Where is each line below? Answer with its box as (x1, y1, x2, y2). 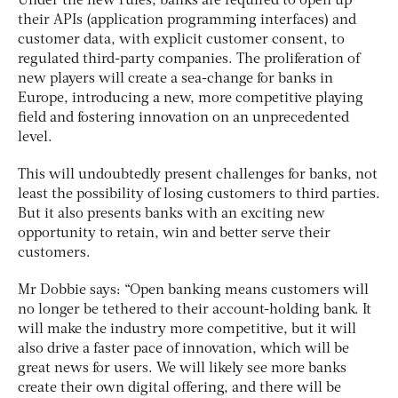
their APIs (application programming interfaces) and (18, 12, 356, 28)
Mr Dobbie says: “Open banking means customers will (18, 283, 369, 298)
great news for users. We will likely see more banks (18, 361, 346, 376)
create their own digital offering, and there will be (18, 380, 341, 395)
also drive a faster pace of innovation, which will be (18, 341, 349, 356)
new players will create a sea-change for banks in (18, 71, 333, 86)
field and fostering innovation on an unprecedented (18, 110, 349, 125)
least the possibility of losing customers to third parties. (18, 187, 380, 202)
